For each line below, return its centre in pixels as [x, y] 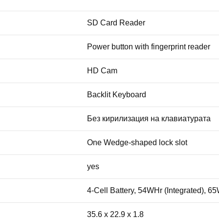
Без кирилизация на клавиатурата [149, 119]
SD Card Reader [116, 23]
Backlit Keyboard [117, 95]
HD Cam [102, 71]
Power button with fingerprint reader [149, 47]
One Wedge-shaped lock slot [137, 143]
